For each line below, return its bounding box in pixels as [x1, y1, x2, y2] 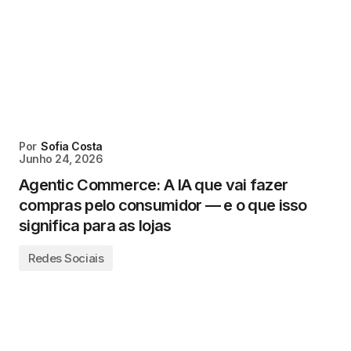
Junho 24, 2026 [19, 152, 103, 165]
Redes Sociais [28, 251, 104, 266]
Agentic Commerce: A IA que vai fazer [19, 175, 288, 194]
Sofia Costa [41, 139, 103, 153]
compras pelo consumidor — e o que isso [19, 196, 307, 215]
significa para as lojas [19, 216, 172, 235]
